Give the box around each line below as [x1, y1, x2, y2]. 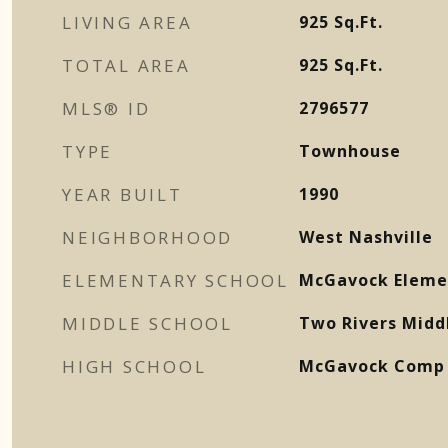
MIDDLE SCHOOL [62, 312, 233, 335]
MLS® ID [62, 97, 151, 120]
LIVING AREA [62, 11, 193, 34]
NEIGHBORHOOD [62, 226, 233, 249]
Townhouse [298, 140, 401, 162]
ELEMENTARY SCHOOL [62, 269, 289, 292]
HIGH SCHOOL [62, 355, 207, 378]
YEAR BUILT [62, 183, 183, 206]
